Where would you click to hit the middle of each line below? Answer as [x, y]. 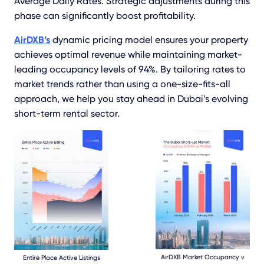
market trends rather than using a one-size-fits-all [122, 84]
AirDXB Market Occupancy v [203, 257]
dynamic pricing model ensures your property [149, 39]
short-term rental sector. [67, 113]
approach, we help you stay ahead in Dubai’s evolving [131, 98]
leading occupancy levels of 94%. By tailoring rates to [130, 69]
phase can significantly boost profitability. [105, 15]
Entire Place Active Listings [61, 258]
